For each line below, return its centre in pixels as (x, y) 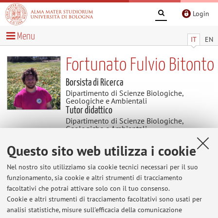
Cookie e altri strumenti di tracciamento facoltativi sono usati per (104, 199)
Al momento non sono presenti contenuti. (78, 182)
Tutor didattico (89, 110)
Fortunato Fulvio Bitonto (140, 65)
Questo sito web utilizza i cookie (101, 151)
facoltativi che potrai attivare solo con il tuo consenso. (88, 188)
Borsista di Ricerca (94, 82)
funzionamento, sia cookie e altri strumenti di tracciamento (95, 178)
